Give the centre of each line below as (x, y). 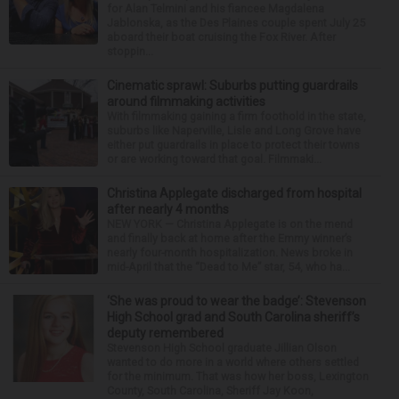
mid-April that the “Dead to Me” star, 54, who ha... (228, 267)
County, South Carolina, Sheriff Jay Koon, (210, 391)
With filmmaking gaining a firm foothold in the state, (236, 116)
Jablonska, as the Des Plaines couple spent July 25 (236, 23)
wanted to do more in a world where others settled (233, 362)
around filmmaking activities (186, 102)
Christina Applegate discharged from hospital (234, 193)
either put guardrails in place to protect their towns (233, 145)
